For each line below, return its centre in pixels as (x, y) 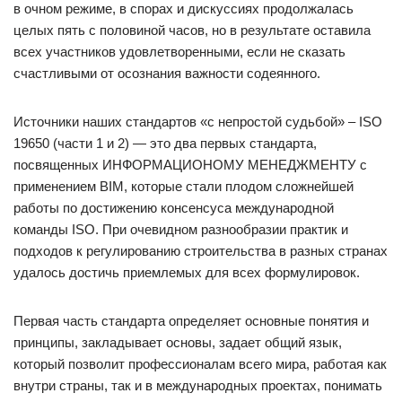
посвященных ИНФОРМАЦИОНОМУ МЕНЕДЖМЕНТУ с (190, 165)
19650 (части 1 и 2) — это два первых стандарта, (165, 143)
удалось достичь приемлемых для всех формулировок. (187, 272)
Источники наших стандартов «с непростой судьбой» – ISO (198, 122)
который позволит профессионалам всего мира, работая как (200, 364)
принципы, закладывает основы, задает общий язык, (178, 342)
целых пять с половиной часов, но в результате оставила (192, 30)
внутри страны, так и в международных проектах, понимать (198, 385)
